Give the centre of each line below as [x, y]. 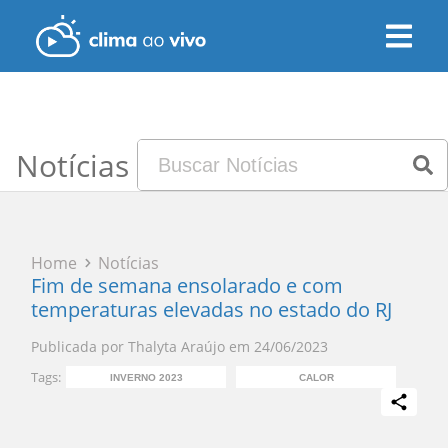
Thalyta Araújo [177, 346]
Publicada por [78, 346]
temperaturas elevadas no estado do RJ [212, 309]
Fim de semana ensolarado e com [187, 285]
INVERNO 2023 [146, 377]
